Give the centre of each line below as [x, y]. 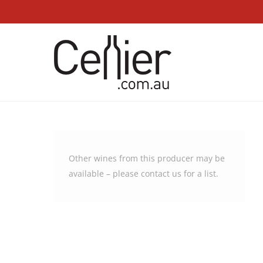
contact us [161, 173]
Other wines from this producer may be [147, 158]
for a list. [200, 173]
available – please [105, 173]
